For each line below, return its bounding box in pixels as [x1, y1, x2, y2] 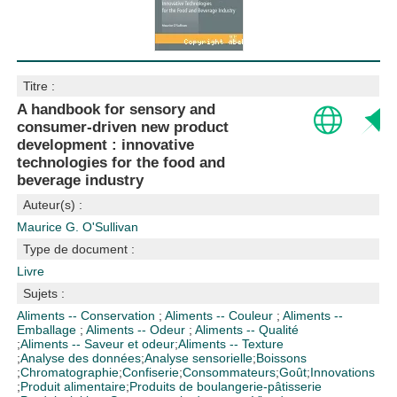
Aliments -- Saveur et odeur [20, 337, 175, 351]
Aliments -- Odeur [86, 323, 190, 337]
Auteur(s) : [23, 198, 83, 212]
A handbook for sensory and [17, 101, 216, 118]
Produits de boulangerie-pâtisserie [129, 379, 323, 393]
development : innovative [17, 136, 195, 153]
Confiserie [122, 365, 180, 379]
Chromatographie [20, 365, 120, 379]
